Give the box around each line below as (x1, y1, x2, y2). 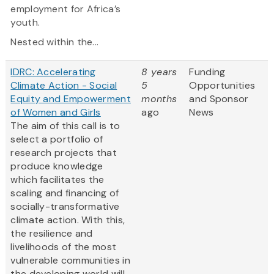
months (141, 92, 177, 106)
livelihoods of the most (10, 240, 117, 254)
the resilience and (10, 227, 93, 240)
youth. (10, 16, 40, 29)
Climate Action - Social (10, 79, 117, 92)
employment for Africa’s (10, 2, 121, 16)
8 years (141, 65, 177, 79)
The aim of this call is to (10, 119, 120, 133)
